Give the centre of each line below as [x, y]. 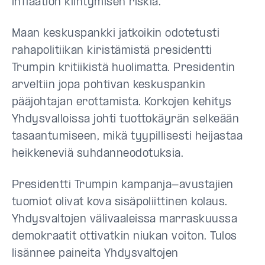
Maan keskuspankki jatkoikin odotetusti [116, 34]
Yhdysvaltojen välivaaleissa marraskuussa [125, 220]
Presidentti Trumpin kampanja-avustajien [123, 185]
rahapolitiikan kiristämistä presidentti [112, 51]
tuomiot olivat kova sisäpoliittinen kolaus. [120, 203]
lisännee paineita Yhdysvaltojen [95, 254]
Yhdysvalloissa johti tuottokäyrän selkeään [126, 120]
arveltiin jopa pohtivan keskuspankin [109, 85]
